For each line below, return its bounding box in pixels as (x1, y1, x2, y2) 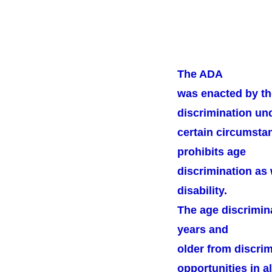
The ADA (177, 68, 223, 80)
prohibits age (177, 146, 246, 158)
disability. (177, 185, 227, 197)
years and (177, 223, 228, 236)
